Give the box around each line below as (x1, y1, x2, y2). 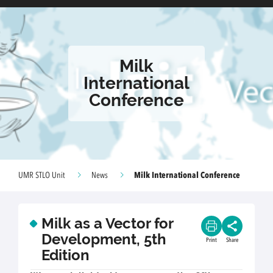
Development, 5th (41, 230, 166, 248)
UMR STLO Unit (18, 171, 65, 180)
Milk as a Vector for (41, 214, 173, 232)
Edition (41, 246, 90, 264)
